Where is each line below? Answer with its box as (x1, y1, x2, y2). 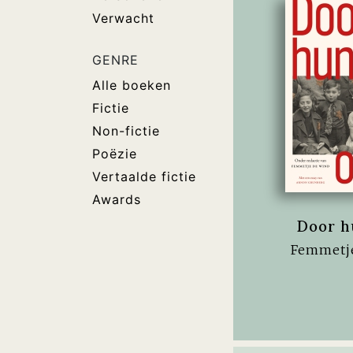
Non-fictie (92, 123, 160, 139)
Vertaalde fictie (92, 169, 196, 184)
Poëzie (92, 146, 137, 162)
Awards (92, 191, 141, 207)
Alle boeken (92, 77, 171, 93)
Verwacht (92, 10, 154, 26)
